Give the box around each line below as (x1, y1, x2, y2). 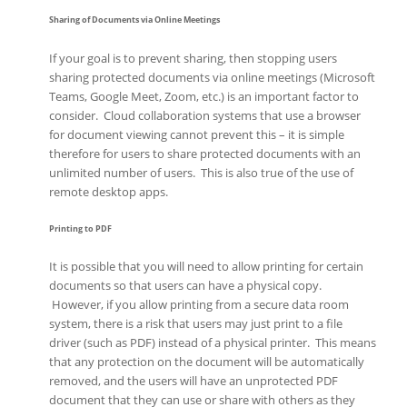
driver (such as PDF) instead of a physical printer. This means (48, 334, 376, 352)
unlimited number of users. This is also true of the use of (48, 164, 353, 181)
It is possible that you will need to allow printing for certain (48, 258, 363, 275)
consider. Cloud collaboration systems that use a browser (48, 106, 361, 124)
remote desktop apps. (48, 183, 168, 200)
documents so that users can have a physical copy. (48, 277, 322, 294)
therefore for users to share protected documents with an (48, 144, 361, 162)
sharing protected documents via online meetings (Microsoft (48, 68, 375, 85)
